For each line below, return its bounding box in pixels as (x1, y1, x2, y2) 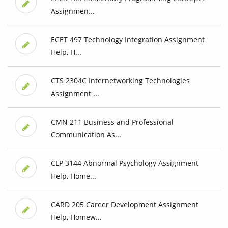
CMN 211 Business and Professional (50, 117, 174, 127)
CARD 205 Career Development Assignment (50, 199, 198, 210)
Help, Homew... (50, 212, 102, 222)
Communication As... (50, 130, 121, 140)
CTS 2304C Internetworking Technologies (50, 76, 190, 86)
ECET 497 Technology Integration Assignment (50, 35, 205, 45)
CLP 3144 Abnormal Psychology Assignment (50, 158, 198, 168)
